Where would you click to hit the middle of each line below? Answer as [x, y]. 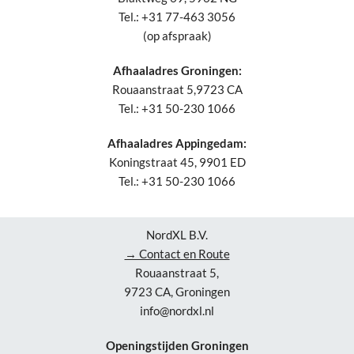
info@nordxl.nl [177, 310]
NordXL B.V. [177, 234]
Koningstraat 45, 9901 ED [177, 162]
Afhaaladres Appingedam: [177, 143]
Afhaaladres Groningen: [177, 70]
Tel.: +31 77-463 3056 [177, 16]
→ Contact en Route [177, 253]
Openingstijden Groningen [177, 345]
